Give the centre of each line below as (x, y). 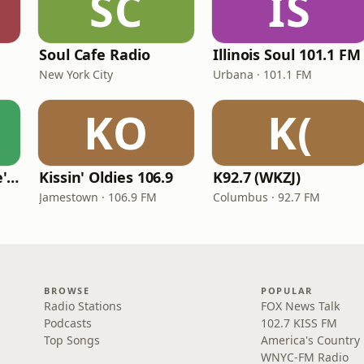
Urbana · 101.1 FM (262, 74)
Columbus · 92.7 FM (266, 197)
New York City (76, 74)
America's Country (310, 340)
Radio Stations (83, 306)
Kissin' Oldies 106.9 (106, 177)
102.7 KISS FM (299, 323)
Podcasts (68, 323)
